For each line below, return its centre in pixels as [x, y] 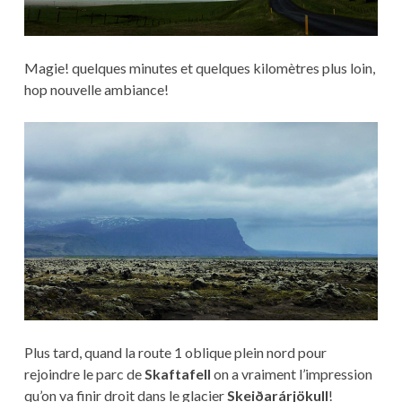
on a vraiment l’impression [291, 373]
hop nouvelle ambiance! [96, 90]
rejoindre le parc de [84, 373]
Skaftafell [177, 373]
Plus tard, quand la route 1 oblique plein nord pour [175, 352]
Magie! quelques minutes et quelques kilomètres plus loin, [199, 68]
